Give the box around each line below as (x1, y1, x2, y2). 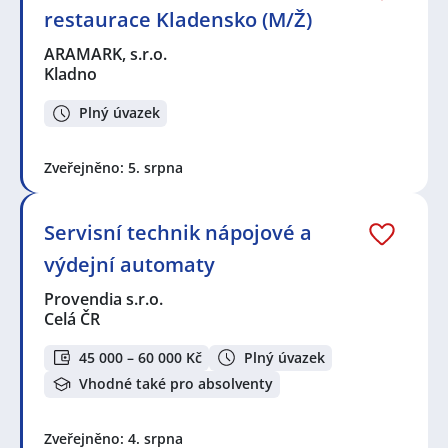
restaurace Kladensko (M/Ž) (44, 5, 312, 33)
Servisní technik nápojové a (44, 218, 312, 246)
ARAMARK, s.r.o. (44, 42, 169, 65)
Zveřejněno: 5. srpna (44, 157, 183, 177)
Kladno (44, 62, 97, 85)
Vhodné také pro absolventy (79, 374, 273, 394)
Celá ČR (44, 307, 100, 330)
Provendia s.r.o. (44, 287, 165, 310)
